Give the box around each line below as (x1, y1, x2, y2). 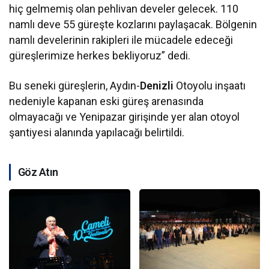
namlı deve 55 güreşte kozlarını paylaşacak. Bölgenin (9, 18, 258, 31)
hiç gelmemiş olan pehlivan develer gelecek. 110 (9, 2, 239, 16)
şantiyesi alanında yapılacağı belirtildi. (9, 126, 185, 139)
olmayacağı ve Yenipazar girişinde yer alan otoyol (9, 110, 240, 124)
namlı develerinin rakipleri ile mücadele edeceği (9, 34, 234, 47)
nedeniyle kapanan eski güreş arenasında (9, 95, 204, 108)
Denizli (140, 79, 174, 92)
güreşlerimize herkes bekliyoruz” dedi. (9, 49, 191, 62)
